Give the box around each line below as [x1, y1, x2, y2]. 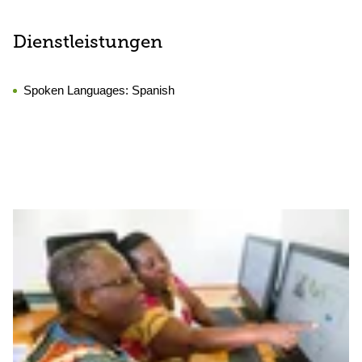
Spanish [132, 83, 175, 97]
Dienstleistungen [13, 34, 162, 53]
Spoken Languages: [23, 83, 132, 97]
